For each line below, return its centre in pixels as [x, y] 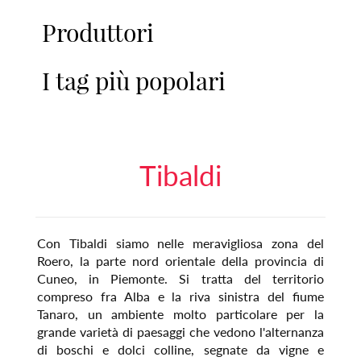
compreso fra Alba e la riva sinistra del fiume [180, 296]
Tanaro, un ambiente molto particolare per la [180, 313]
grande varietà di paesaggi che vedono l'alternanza [180, 331]
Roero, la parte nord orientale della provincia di [180, 260]
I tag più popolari [134, 80]
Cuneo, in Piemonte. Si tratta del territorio [180, 278]
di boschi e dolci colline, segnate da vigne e [180, 349]
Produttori [98, 32]
